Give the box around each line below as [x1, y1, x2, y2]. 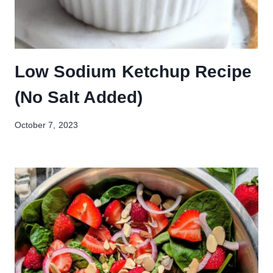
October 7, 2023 [15, 121, 78, 130]
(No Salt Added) [15, 87, 143, 107]
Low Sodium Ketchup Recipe [15, 62, 252, 81]
